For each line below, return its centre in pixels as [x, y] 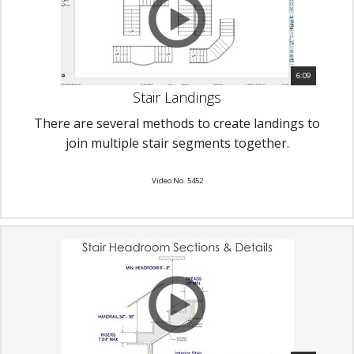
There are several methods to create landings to [177, 123]
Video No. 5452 [177, 180]
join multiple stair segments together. [177, 143]
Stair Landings [177, 97]
